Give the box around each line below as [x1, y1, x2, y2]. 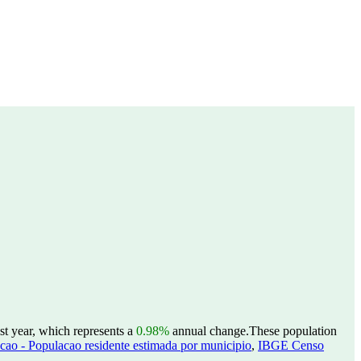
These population [249, 324, 337, 338]
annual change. [169, 324, 249, 338]
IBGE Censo [258, 338, 324, 352]
